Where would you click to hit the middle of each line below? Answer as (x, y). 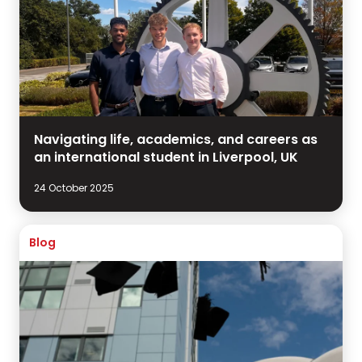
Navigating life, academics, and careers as (176, 140)
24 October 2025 (74, 188)
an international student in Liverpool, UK (166, 158)
